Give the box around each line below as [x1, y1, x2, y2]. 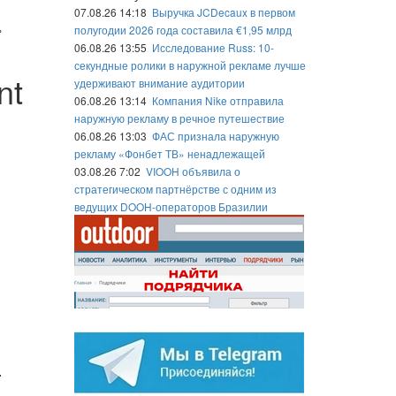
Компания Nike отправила [151, 93, 284, 108]
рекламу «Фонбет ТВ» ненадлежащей [73, 146, 265, 161]
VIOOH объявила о [145, 164, 240, 179]
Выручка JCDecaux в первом [151, 4, 295, 19]
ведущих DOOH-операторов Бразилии [73, 199, 268, 214]
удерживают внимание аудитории [73, 75, 245, 90]
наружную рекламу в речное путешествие [73, 110, 285, 126]
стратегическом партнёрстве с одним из [73, 181, 277, 196]
